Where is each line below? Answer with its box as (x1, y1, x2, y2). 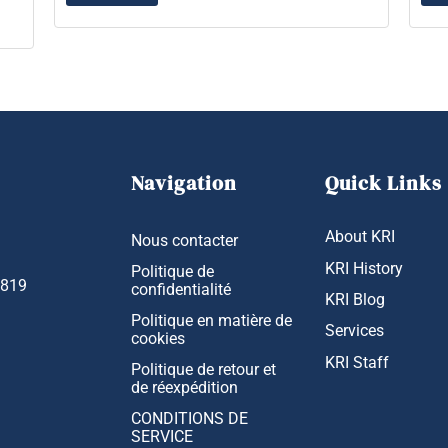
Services (325, 322, 385, 341)
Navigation (131, 168, 237, 197)
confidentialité (131, 281, 231, 300)
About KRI (325, 228, 396, 247)
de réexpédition (131, 379, 238, 398)
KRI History (325, 259, 404, 278)
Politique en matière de (131, 312, 292, 331)
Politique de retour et (131, 361, 276, 380)
